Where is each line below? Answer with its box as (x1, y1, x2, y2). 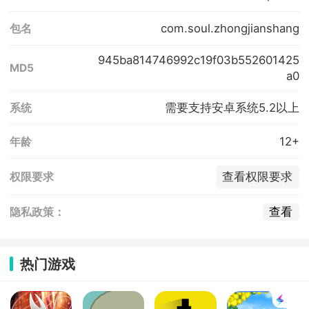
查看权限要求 (222, 170, 293, 184)
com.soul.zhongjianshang (160, 21, 299, 35)
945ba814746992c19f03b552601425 (97, 52, 299, 67)
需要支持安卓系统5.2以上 (164, 100, 299, 114)
